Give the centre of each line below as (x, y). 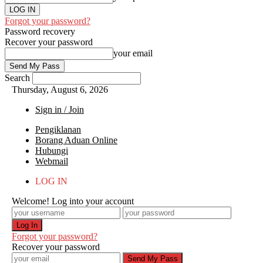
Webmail (52, 161)
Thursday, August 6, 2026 (60, 90)
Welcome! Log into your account (73, 201)
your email (133, 53)
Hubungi (52, 151)
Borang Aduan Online (76, 140)
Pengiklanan (58, 129)
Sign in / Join (60, 109)
